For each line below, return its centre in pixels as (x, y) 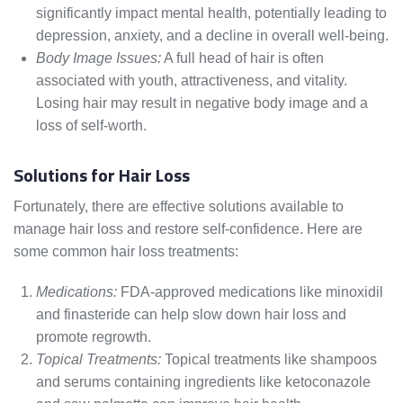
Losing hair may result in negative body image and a (202, 103)
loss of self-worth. (91, 126)
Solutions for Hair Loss (102, 175)
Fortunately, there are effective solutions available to (179, 207)
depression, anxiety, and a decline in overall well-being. (212, 36)
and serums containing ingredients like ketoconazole (203, 382)
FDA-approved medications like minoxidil (250, 292)
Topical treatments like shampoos (269, 360)
